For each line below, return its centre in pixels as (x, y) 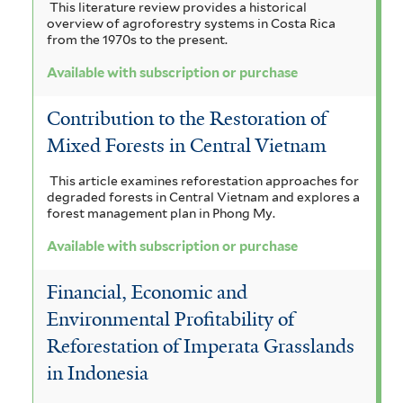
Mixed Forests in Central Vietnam (187, 145)
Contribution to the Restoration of (187, 118)
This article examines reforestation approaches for (204, 180)
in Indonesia (98, 373)
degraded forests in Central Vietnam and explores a (203, 197)
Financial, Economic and (147, 292)
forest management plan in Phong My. (161, 213)
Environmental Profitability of (170, 319)
